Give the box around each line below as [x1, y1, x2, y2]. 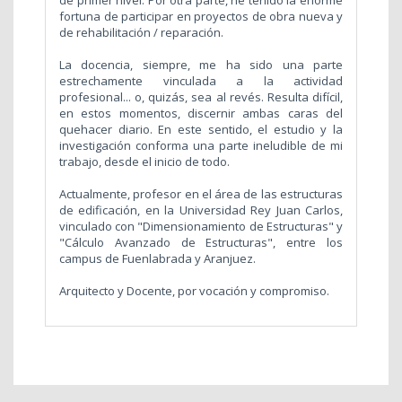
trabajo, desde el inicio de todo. [59, 153, 230, 170]
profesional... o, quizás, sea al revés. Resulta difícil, [59, 89, 343, 106]
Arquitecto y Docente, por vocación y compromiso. [59, 283, 329, 300]
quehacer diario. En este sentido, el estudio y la [59, 121, 343, 138]
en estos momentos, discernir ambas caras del [59, 105, 343, 122]
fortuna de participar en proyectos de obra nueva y [59, 8, 343, 25]
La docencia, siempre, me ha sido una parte [59, 57, 343, 74]
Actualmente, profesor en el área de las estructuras [59, 186, 343, 203]
